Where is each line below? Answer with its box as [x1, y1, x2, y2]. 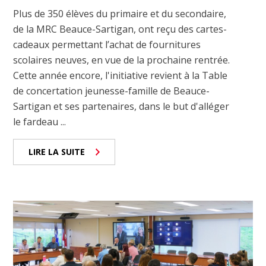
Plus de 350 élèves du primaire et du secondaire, [13, 7, 227, 20]
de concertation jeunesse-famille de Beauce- [13, 84, 210, 97]
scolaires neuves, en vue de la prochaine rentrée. [13, 53, 230, 66]
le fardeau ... [13, 115, 66, 128]
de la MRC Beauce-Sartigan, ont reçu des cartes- [13, 22, 227, 36]
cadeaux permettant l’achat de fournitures [13, 37, 201, 51]
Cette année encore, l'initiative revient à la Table [13, 68, 228, 82]
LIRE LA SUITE [28, 145, 85, 157]
